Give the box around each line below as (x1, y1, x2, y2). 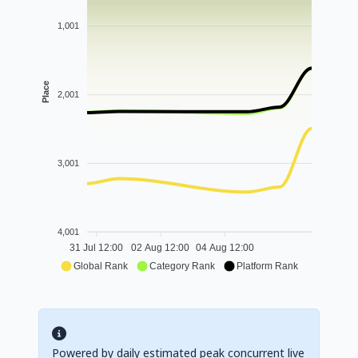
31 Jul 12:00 (70, 242, 124, 254)
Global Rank (74, 260, 128, 272)
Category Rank (149, 260, 215, 272)
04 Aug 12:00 (195, 242, 254, 254)
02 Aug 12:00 (131, 242, 190, 254)
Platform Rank (237, 260, 298, 272)
